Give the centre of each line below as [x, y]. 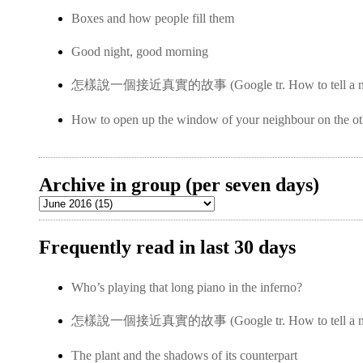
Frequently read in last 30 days [167, 247]
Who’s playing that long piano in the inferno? [187, 287]
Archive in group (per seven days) [179, 184]
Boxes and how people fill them [153, 19]
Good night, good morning [140, 51]
